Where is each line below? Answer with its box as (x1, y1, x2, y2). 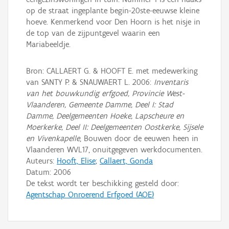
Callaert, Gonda (100, 156, 153, 166)
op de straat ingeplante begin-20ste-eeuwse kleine (26, 6, 199, 16)
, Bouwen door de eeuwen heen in (80, 133, 198, 143)
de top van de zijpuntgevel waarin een (26, 28, 160, 38)
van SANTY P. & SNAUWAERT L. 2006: (26, 77, 154, 87)
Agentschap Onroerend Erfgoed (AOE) (26, 190, 154, 199)
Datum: (26, 167, 54, 177)
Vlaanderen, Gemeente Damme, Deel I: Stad (26, 100, 173, 109)
